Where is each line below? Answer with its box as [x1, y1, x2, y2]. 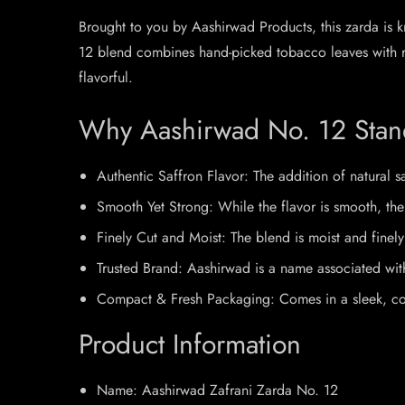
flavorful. [79, 67, 133, 88]
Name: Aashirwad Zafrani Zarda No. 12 [97, 380, 338, 400]
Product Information [79, 325, 301, 363]
